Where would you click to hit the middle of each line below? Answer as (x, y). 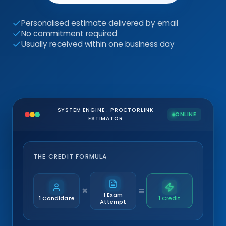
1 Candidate (56, 198)
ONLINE (186, 114)
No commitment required (69, 34)
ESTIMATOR (106, 118)
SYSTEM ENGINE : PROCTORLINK (106, 110)
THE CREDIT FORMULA (70, 157)
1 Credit (169, 198)
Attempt (113, 202)
